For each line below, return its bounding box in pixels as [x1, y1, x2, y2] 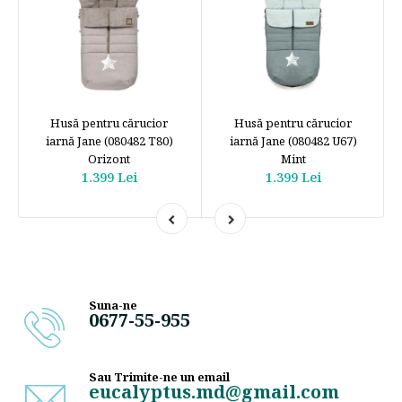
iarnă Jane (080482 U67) [229, 133, 357, 150]
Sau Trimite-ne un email [89, 369, 230, 386]
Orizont [88, 151, 130, 168]
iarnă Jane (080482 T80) [45, 133, 173, 150]
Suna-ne [89, 297, 137, 314]
